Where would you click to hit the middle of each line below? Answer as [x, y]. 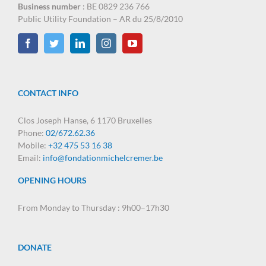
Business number [49, 7]
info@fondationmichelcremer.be [103, 158]
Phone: [32, 133]
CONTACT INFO [48, 93]
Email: [30, 158]
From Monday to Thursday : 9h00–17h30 [94, 208]
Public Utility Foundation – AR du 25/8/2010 [100, 19]
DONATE [35, 248]
